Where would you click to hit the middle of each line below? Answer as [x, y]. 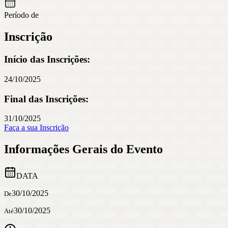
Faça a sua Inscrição [36, 128]
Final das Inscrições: [46, 99]
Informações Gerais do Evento [83, 149]
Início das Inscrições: [47, 60]
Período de [21, 15]
